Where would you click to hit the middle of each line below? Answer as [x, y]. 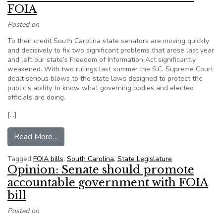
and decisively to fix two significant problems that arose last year [111, 50]
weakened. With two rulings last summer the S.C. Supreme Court [110, 69]
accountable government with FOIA [108, 183]
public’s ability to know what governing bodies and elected [101, 88]
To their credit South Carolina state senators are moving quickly [108, 41]
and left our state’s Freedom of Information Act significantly [102, 60]
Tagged [20, 159]
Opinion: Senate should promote [101, 170]
